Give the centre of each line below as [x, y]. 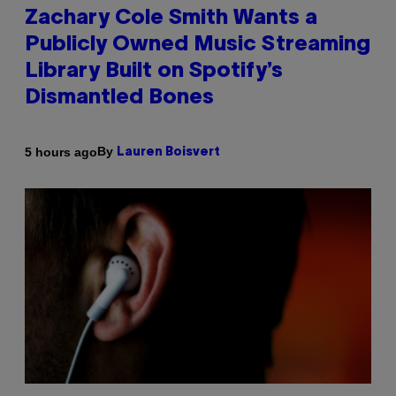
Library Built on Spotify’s [154, 72]
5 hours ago [61, 152]
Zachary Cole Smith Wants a [171, 19]
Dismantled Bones [119, 99]
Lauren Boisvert [168, 153]
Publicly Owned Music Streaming [198, 46]
